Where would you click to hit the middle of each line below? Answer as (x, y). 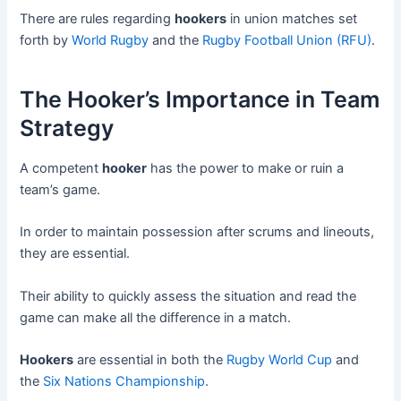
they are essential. (75, 254)
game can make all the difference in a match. (156, 317)
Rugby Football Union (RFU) (287, 41)
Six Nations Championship (124, 382)
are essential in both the (150, 360)
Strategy (67, 128)
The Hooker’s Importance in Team (200, 99)
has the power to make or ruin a (246, 169)
